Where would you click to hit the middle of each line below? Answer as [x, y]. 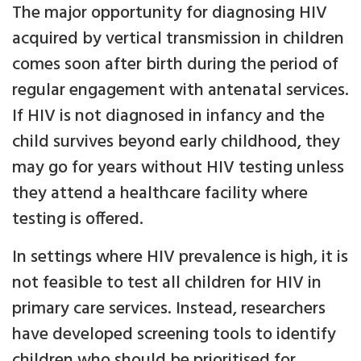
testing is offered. [78, 220]
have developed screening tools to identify [174, 335]
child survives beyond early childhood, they [176, 143]
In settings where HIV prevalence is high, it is [180, 258]
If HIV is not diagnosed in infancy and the [168, 117]
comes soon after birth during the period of [175, 65]
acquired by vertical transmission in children [178, 39]
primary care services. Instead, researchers [169, 309]
